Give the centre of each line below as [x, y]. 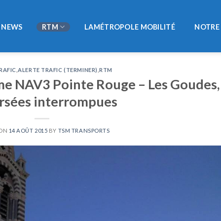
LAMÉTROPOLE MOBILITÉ [130, 27]
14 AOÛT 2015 [28, 130]
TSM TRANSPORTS [84, 130]
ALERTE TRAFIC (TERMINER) [58, 70]
